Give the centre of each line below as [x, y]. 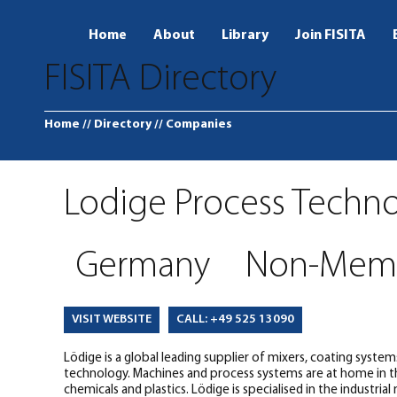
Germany [143, 267]
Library [245, 35]
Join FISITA [331, 35]
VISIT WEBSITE [112, 320]
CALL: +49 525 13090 [236, 319]
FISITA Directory [160, 80]
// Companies [193, 125]
